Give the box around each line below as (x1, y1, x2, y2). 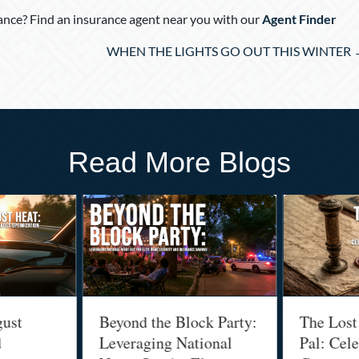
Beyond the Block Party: (76, 311, 235, 333)
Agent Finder (261, 10, 337, 26)
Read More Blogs (68, 145, 291, 179)
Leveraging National (76, 332, 210, 354)
